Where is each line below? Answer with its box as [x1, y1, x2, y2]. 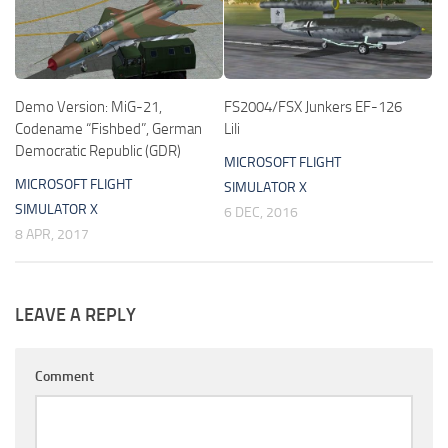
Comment [35, 367, 94, 385]
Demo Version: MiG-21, [15, 97, 162, 116]
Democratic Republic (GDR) [15, 141, 181, 160]
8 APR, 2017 [15, 225, 89, 243]
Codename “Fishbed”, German [15, 119, 202, 138]
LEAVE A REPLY [15, 303, 136, 326]
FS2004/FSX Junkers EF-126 [224, 97, 402, 116]
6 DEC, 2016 [224, 203, 298, 221]
